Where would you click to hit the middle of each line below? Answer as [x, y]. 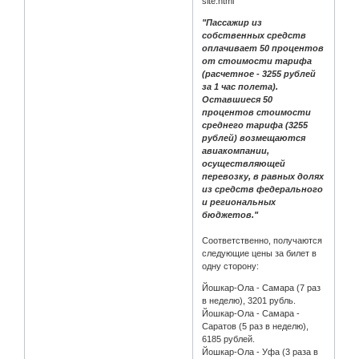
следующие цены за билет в [260, 254]
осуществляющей [244, 164]
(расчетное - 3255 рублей [259, 74]
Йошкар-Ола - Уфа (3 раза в [260, 352]
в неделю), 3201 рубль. [249, 301]
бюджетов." [230, 215]
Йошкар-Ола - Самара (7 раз [262, 288]
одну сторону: [231, 266]
